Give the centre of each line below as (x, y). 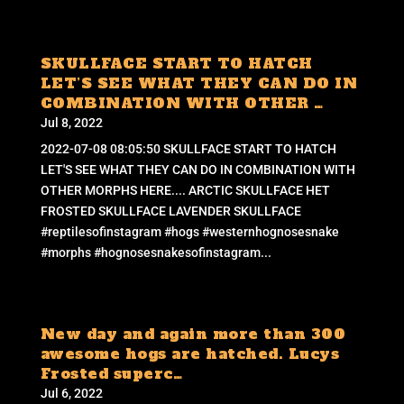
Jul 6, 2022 (71, 393)
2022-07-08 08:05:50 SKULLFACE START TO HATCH (188, 148)
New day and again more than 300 (193, 333)
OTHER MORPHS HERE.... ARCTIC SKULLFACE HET (185, 190)
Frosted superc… (111, 373)
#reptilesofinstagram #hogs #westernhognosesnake (189, 231)
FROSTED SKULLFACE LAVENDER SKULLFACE (170, 211)
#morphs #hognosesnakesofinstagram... (156, 252)
